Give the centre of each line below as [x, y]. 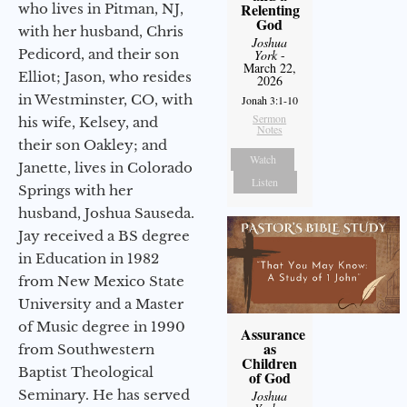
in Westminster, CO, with [105, 99]
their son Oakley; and [93, 144]
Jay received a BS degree [104, 235]
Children [270, 362]
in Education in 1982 [89, 258]
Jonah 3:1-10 [269, 99]
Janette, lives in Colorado [105, 167]
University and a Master [101, 303]
